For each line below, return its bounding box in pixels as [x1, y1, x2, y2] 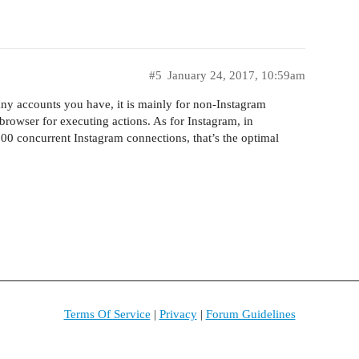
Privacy [159, 307, 197, 321]
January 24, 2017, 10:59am [167, 68, 305, 82]
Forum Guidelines [205, 307, 296, 321]
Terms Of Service [63, 307, 151, 321]
